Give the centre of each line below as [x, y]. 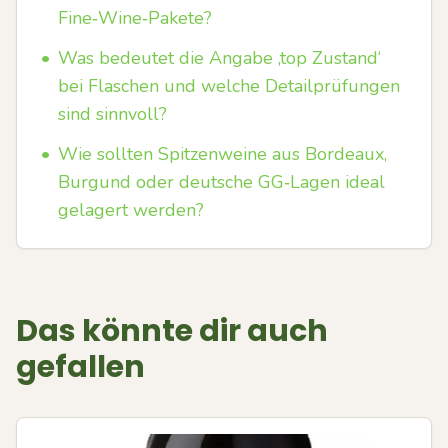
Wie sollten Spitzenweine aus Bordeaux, [222, 154]
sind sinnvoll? [112, 114]
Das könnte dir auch [172, 331]
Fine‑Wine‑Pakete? [135, 18]
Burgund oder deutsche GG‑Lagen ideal [221, 182]
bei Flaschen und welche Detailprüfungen [229, 86]
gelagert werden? [131, 210]
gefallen [80, 367]
